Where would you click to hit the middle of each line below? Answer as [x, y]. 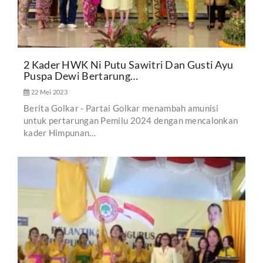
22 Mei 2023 [48, 92]
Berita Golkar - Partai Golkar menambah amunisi [121, 108]
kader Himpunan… [60, 132]
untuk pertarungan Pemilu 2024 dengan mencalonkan [131, 120]
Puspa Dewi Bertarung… [81, 75]
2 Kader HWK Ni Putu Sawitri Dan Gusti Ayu [129, 64]
